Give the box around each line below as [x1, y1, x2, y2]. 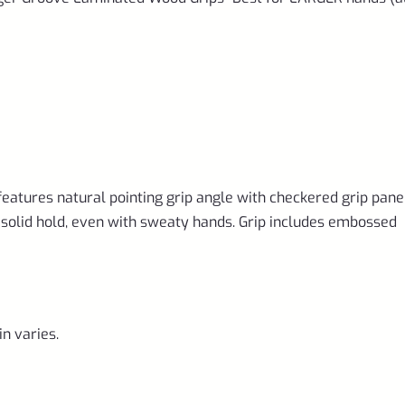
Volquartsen [70, 132, 166, 155]
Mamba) [70, 161, 135, 184]
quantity [70, 190, 134, 213]
